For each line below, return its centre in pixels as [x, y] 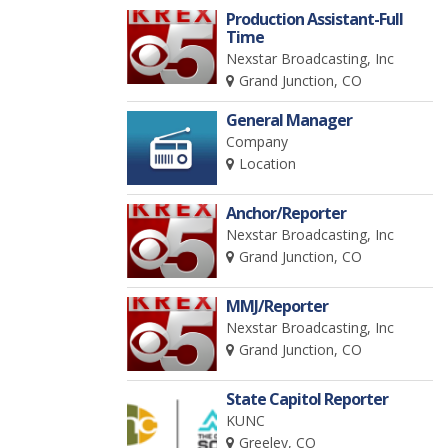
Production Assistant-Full [315, 19]
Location [268, 163]
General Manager [289, 120]
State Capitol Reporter [307, 399]
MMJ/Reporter [277, 306]
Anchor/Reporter [286, 213]
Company [257, 141]
